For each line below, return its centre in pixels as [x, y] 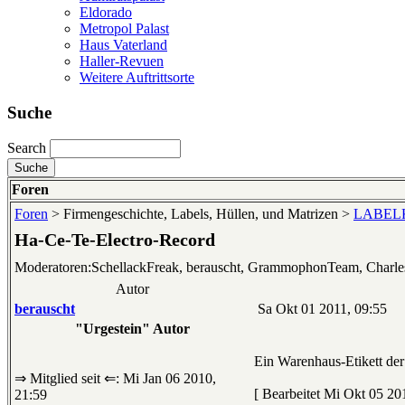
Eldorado [106, 12]
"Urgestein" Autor [132, 329]
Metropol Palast [124, 28]
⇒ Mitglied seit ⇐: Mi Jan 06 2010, [115, 379]
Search [27, 148]
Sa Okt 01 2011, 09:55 [320, 309]
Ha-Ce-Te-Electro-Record [115, 240]
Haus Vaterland [123, 44]
